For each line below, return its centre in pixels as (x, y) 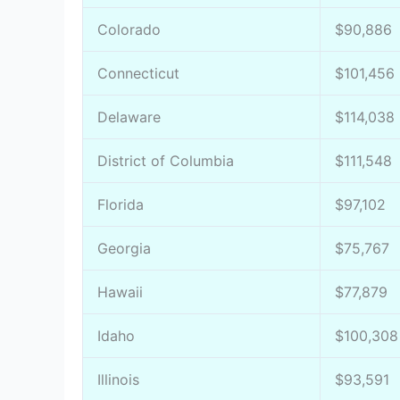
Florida (121, 204)
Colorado (129, 29)
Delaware (129, 117)
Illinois (118, 379)
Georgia (124, 248)
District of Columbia (166, 160)
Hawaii (120, 292)
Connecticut (138, 73)
